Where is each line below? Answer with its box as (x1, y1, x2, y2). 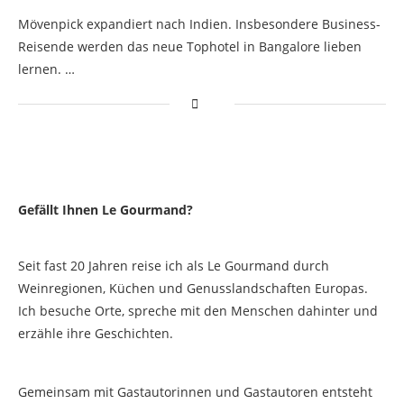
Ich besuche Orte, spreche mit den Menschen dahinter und (18, 302, 378, 320)
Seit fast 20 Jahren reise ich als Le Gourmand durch (18, 257, 329, 275)
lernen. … (18, 60, 75, 78)
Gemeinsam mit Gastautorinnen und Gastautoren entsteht (18, 383, 372, 401)
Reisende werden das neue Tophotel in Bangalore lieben (18, 38, 362, 56)
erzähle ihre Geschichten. (18, 325, 173, 343)
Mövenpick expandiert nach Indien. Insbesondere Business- (18, 15, 381, 33)
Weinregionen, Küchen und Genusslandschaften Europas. (18, 280, 368, 298)
